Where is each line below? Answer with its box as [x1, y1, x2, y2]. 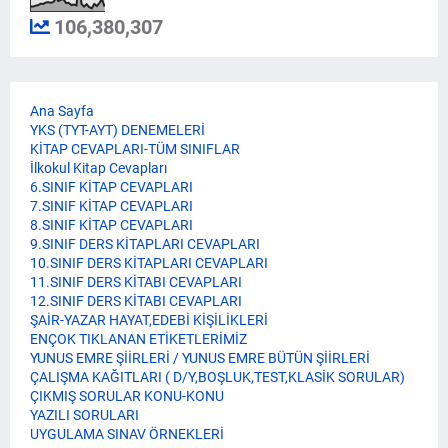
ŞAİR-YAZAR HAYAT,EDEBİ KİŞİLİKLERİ [30, 312, 268, 328]
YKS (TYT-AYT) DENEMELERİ [30, 122, 205, 138]
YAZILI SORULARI [30, 407, 139, 423]
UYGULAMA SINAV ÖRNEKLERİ [30, 426, 224, 442]
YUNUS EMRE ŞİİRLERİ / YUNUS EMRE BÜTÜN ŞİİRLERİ [30, 350, 370, 366]
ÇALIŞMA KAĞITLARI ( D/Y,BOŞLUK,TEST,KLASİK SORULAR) [30, 369, 405, 385]
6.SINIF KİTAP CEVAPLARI [30, 179, 193, 195]
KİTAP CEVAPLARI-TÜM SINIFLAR [30, 141, 240, 157]
